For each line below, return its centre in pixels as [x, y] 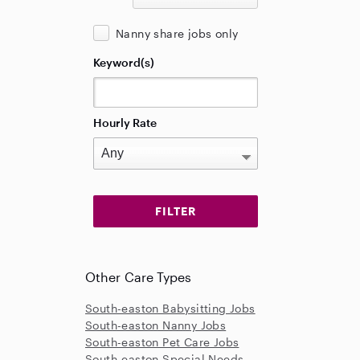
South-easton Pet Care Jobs [162, 342]
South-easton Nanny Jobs [156, 325]
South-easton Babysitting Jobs [170, 308]
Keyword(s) [124, 62]
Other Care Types [139, 277]
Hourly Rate [125, 123]
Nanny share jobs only [177, 33]
